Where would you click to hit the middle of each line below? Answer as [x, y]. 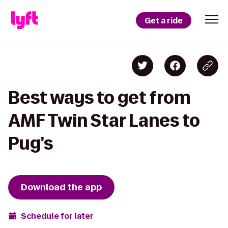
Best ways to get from [99, 97]
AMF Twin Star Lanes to [104, 120]
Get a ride [164, 20]
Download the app [61, 187]
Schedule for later [57, 216]
